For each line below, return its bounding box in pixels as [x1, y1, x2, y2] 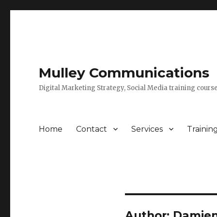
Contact [76, 124, 108, 134]
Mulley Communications [39, 64, 210, 81]
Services [131, 124, 163, 134]
